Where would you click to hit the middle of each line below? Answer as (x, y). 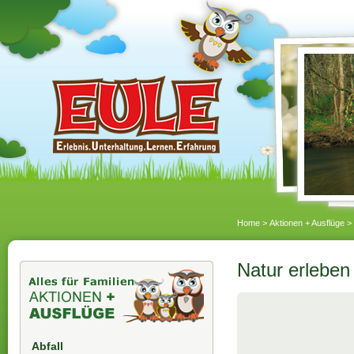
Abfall (47, 346)
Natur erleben (294, 270)
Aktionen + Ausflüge (307, 223)
